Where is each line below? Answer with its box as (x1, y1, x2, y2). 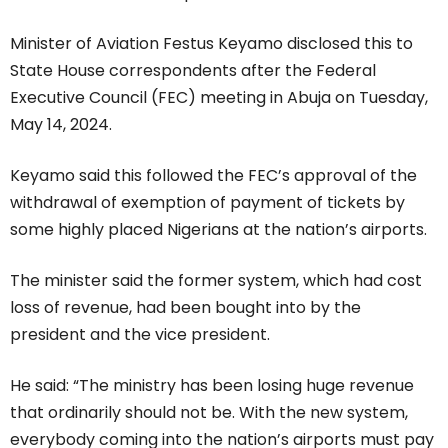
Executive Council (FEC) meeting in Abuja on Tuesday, (10, 86, 428, 110)
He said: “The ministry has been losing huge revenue (10, 374, 414, 398)
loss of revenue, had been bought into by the (10, 296, 361, 320)
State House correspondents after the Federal (10, 59, 376, 83)
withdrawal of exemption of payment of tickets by (10, 191, 405, 215)
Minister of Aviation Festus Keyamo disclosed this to (10, 32, 413, 56)
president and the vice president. (10, 323, 270, 347)
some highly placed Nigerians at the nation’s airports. (10, 218, 427, 242)
